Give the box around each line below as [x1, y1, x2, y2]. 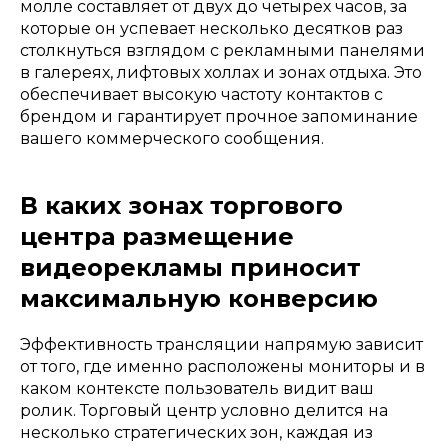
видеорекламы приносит [20, 252, 361, 282]
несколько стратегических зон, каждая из [20, 422, 373, 442]
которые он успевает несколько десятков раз [20, 18, 403, 38]
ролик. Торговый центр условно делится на [20, 400, 388, 420]
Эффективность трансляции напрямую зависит [20, 334, 423, 354]
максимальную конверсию [20, 283, 378, 313]
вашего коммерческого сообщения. [20, 128, 324, 148]
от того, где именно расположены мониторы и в [20, 356, 425, 376]
